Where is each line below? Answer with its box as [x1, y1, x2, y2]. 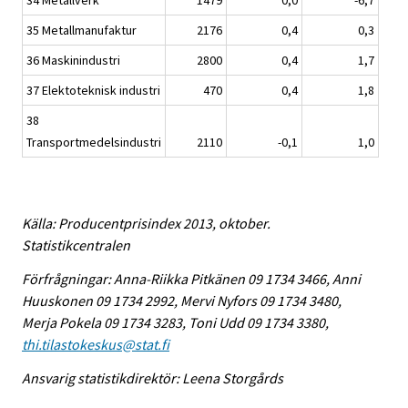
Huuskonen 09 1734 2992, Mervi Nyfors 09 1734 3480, [22, 291, 342, 310]
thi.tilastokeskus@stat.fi [22, 334, 169, 353]
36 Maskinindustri [26, 52, 120, 69]
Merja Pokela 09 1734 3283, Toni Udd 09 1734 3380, [22, 312, 329, 331]
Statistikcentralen [22, 236, 130, 255]
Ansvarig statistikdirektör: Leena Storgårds [22, 368, 283, 387]
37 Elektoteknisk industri [26, 82, 160, 99]
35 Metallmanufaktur [26, 22, 137, 39]
